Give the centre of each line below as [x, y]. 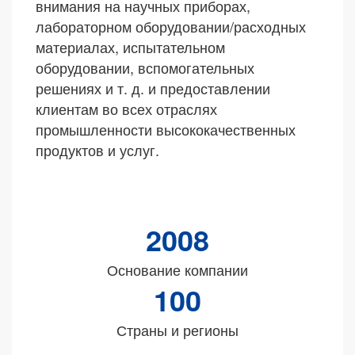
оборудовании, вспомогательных [145, 67]
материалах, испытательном [130, 46]
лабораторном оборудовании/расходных [171, 26]
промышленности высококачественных [166, 129]
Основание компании [177, 269]
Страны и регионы [177, 329]
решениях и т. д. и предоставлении [153, 88]
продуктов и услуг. [97, 149]
